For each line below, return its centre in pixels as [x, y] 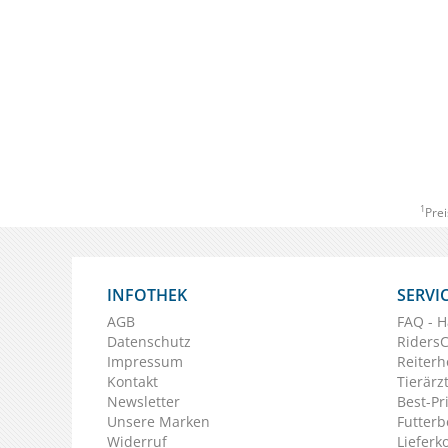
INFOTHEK [147, 294]
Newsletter [143, 401]
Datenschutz [149, 341]
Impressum [145, 361]
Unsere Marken [158, 421]
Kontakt [132, 381]
